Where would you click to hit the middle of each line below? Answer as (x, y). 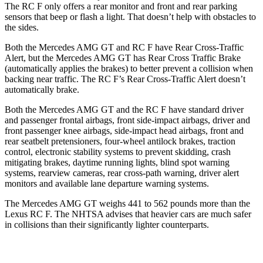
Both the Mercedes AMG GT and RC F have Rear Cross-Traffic (124, 47)
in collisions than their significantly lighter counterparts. (107, 224)
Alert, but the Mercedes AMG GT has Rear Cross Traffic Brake (123, 58)
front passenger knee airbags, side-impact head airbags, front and (124, 130)
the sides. (22, 27)
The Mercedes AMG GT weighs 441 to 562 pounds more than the (127, 203)
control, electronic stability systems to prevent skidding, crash (118, 151)
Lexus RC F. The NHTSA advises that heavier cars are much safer (128, 214)
